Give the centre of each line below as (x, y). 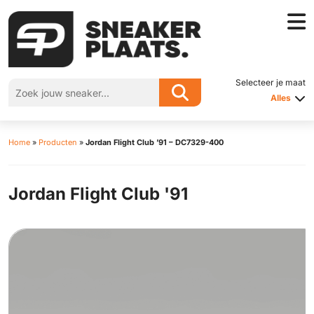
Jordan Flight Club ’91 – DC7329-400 (155, 142)
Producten (58, 142)
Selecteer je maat (270, 82)
